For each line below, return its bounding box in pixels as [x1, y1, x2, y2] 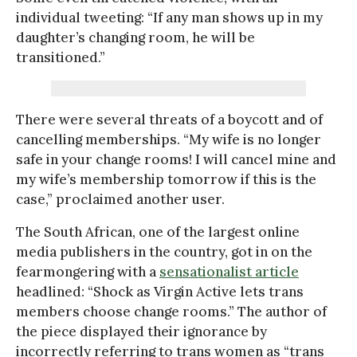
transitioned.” [16, 48, 105, 66]
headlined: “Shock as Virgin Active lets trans [16, 282, 304, 300]
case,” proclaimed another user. [16, 190, 225, 208]
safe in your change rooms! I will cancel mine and [16, 150, 336, 168]
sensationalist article [159, 262, 299, 280]
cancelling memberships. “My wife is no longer [16, 130, 321, 148]
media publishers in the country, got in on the [16, 242, 312, 261]
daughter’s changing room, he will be [16, 28, 255, 46]
